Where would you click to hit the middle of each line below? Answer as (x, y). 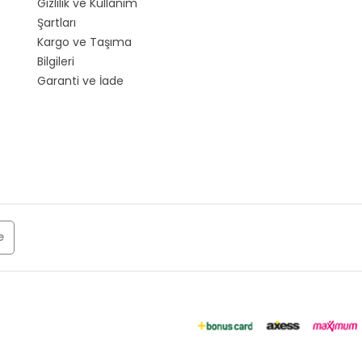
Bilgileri (56, 61)
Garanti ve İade (80, 80)
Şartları (57, 22)
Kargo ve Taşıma (84, 42)
